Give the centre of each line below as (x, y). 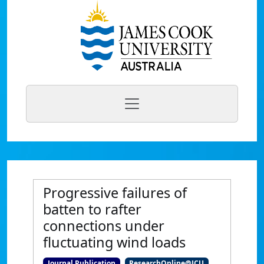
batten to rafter (92, 209)
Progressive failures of (115, 193)
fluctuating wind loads (114, 242)
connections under (104, 226)
